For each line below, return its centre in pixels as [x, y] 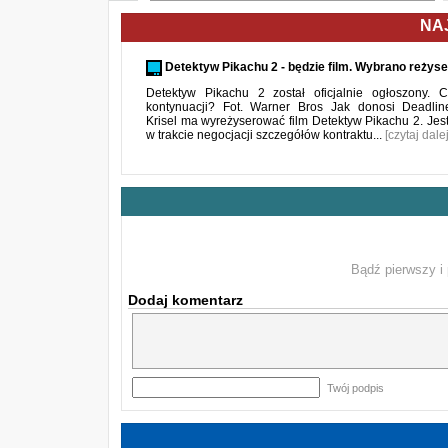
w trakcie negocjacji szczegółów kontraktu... [265, 135]
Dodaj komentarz [185, 300]
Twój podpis [355, 388]
